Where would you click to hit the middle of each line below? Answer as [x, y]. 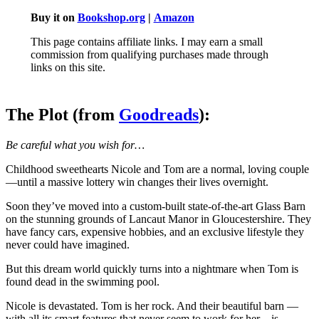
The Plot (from [62, 114]
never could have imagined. [68, 244]
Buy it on [54, 17]
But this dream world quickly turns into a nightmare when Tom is [152, 268]
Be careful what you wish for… [75, 145]
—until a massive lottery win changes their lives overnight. [137, 182]
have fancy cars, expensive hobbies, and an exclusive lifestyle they [155, 231]
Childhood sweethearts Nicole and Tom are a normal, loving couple [157, 169]
